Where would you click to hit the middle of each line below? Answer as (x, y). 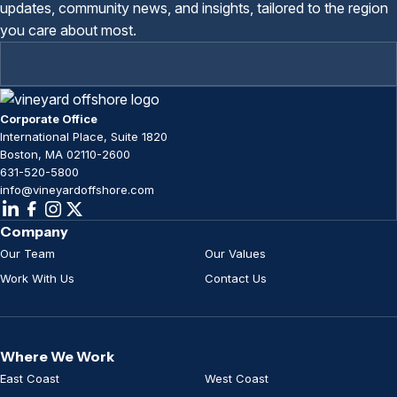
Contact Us (236, 278)
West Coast (237, 378)
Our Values (235, 253)
